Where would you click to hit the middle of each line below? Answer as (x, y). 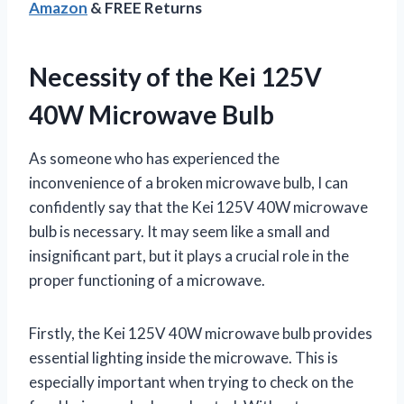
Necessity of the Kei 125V (175, 76)
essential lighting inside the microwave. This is (184, 357)
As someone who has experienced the (154, 158)
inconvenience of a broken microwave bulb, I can (188, 182)
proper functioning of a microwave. (147, 280)
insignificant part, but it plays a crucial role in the (189, 255)
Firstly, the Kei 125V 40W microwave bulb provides (201, 333)
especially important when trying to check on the (191, 381)
